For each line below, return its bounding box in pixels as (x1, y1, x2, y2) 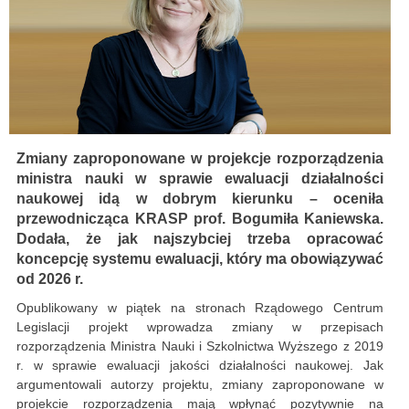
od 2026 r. (16, 271, 83, 288)
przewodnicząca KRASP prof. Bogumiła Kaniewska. (16, 211, 383, 227)
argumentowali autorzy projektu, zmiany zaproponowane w (16, 377, 383, 393)
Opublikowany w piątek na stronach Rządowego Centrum (16, 300, 383, 316)
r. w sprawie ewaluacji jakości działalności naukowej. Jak (16, 358, 383, 373)
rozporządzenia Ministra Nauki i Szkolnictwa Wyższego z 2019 (16, 339, 383, 354)
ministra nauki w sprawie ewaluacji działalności (16, 171, 383, 187)
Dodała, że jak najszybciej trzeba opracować (16, 231, 383, 247)
